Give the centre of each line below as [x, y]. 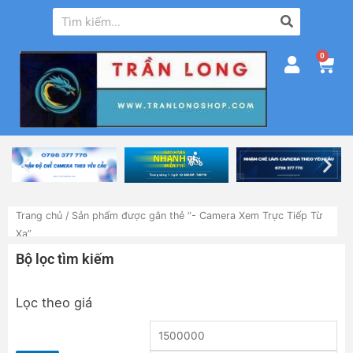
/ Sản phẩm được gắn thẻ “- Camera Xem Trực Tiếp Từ [192, 215]
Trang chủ [39, 215]
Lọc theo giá [54, 302]
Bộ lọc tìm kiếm [65, 259]
